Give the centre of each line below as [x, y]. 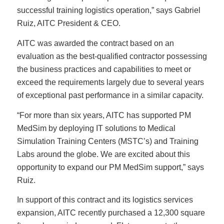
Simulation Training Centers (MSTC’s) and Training [107, 141]
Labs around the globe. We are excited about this [103, 154]
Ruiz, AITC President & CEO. [68, 23]
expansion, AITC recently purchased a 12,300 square [111, 213]
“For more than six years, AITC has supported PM [104, 115]
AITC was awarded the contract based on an [95, 43]
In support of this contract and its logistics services [105, 200]
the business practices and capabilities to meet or [104, 69]
